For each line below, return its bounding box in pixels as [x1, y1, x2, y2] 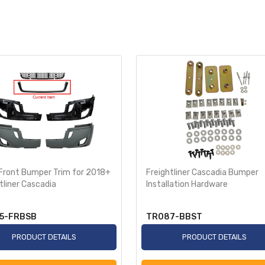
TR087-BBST [146, 211, 202, 222]
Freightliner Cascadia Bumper [146, 167, 258, 177]
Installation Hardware [146, 179, 228, 189]
